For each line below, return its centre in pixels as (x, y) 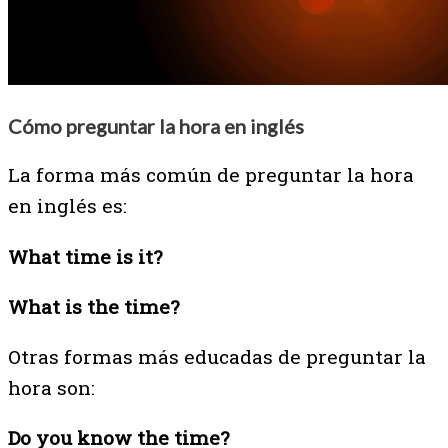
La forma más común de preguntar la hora (211, 175)
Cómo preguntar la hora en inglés (156, 126)
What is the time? (93, 306)
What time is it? (85, 256)
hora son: (51, 387)
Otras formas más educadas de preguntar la (217, 356)
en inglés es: (67, 206)
